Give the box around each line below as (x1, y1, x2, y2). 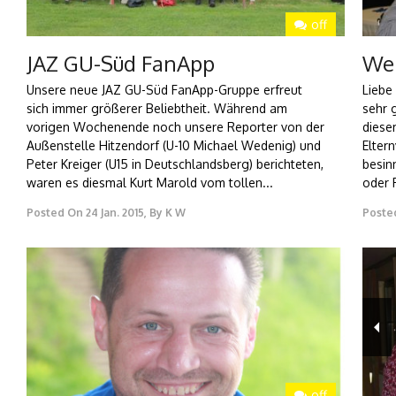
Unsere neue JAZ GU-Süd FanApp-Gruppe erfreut (27, 82, 302, 98)
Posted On (27, 206, 83, 220)
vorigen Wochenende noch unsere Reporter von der (27, 119, 324, 135)
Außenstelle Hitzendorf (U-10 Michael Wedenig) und (27, 138, 321, 154)
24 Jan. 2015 (86, 206, 144, 220)
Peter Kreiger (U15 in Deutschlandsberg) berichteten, (27, 156, 324, 172)
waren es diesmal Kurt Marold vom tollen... (27, 175, 273, 191)
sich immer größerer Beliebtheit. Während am (27, 101, 287, 117)
